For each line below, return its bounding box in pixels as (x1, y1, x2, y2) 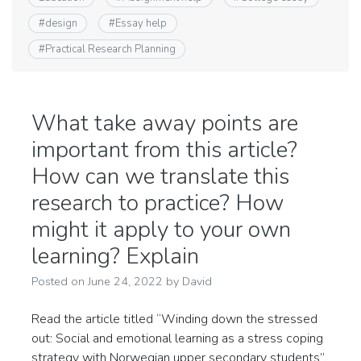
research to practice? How (31, 188, 284, 219)
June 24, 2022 (88, 273, 163, 290)
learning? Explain (31, 241, 199, 272)
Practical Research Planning (44, 42, 176, 57)
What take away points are (31, 108, 298, 139)
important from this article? (31, 135, 297, 166)
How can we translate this (31, 161, 289, 193)
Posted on (31, 273, 88, 290)
